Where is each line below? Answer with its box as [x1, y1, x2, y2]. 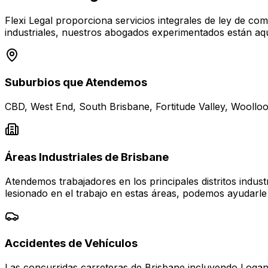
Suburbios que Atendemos [5, 75, 147, 90]
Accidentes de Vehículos [5, 236, 138, 251]
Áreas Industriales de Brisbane [5, 150, 169, 164]
